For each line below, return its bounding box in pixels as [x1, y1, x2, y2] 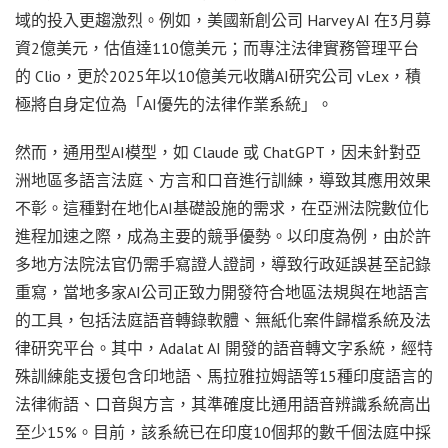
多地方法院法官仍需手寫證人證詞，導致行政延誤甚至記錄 [15, 253, 431, 274]
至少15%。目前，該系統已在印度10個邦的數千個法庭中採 [15, 421, 431, 442]
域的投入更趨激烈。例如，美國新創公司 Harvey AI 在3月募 [15, 9, 431, 30]
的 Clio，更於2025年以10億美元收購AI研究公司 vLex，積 [15, 65, 421, 86]
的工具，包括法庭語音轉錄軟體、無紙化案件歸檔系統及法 [15, 309, 431, 330]
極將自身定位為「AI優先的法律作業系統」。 [15, 93, 333, 114]
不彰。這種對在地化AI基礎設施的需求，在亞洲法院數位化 [15, 197, 429, 218]
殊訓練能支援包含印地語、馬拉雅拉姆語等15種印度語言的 [15, 365, 433, 386]
